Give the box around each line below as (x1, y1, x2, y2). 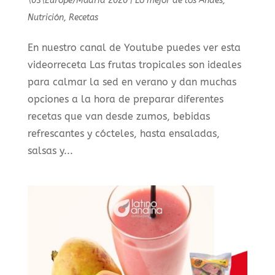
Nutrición (27, 12, 64, 23)
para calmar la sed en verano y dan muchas (27, 76, 236, 88)
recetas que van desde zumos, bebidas (27, 110, 210, 123)
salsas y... (27, 145, 73, 157)
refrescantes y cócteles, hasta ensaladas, (27, 128, 220, 140)
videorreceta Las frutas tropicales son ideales (27, 59, 241, 71)
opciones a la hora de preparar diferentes (27, 93, 223, 106)
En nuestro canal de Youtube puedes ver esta (27, 42, 241, 54)
